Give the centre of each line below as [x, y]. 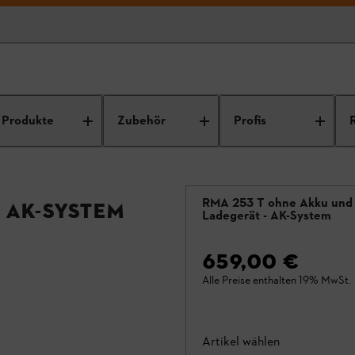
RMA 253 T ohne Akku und [277, 203]
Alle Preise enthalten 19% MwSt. [277, 280]
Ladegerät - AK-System [267, 216]
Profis [250, 121]
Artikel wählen [241, 341]
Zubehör [142, 121]
